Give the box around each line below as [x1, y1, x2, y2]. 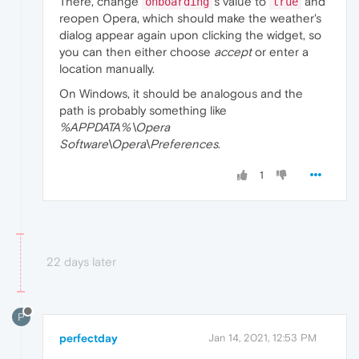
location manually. [59, 62, 155, 76]
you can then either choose [59, 45, 214, 59]
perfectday [59, 332, 118, 345]
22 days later [46, 255, 116, 269]
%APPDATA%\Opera [59, 120, 170, 135]
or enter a [252, 45, 309, 59]
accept [214, 45, 252, 59]
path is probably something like [59, 103, 227, 118]
